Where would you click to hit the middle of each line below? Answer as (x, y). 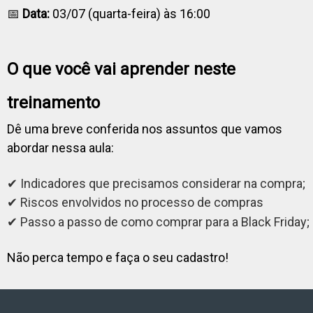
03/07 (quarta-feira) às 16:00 (130, 14)
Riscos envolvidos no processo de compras (142, 202)
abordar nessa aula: (60, 148)
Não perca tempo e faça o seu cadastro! (118, 257)
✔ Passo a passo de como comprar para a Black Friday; (158, 222)
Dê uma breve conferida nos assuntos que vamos (145, 129)
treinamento (53, 103)
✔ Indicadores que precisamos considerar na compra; (156, 183)
